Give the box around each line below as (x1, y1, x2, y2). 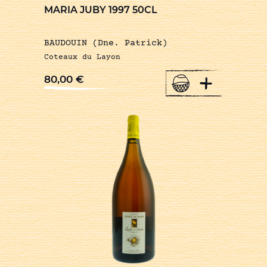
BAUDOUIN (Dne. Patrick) (44, 38, 167, 49)
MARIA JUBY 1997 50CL (44, 4, 157, 16)
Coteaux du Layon (44, 53, 120, 62)
